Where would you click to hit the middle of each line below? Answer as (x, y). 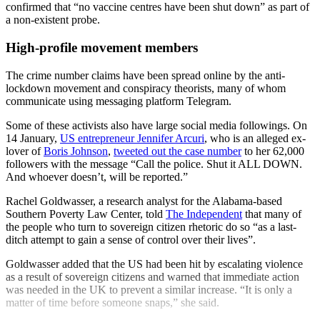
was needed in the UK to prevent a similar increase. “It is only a (149, 289)
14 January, (33, 138)
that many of (272, 214)
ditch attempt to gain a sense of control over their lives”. (131, 239)
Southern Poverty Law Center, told (86, 214)
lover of (25, 151)
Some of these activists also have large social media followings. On (156, 125)
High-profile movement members (102, 48)
